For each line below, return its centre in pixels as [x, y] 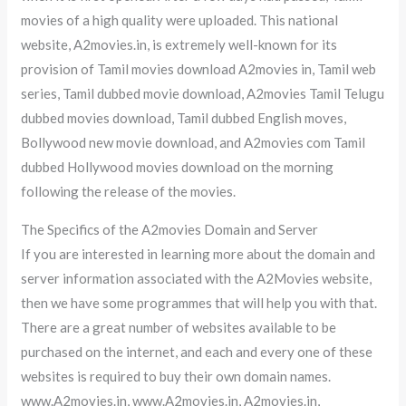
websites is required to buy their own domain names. [176, 376]
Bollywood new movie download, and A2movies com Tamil [193, 142]
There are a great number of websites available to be [179, 327]
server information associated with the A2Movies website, [197, 278]
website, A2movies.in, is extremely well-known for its [179, 44]
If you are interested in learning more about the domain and [198, 253]
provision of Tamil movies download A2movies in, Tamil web [199, 68]
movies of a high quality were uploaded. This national [180, 19]
